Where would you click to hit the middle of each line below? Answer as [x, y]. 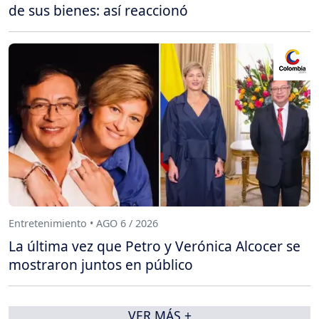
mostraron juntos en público [101, 264]
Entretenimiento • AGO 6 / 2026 [83, 224]
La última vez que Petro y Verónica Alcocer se [155, 246]
